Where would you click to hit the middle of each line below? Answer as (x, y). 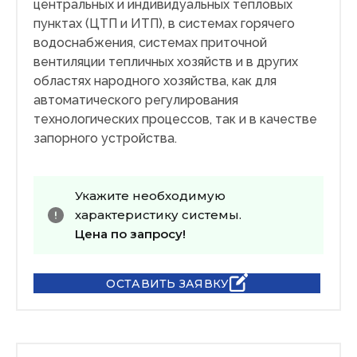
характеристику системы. (158, 215)
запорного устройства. (105, 139)
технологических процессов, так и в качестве (175, 120)
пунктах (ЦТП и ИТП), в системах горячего (164, 24)
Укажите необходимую (150, 196)
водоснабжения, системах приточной (150, 43)
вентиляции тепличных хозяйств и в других (166, 62)
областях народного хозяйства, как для (155, 81)
